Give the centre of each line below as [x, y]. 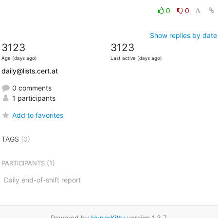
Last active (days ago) [136, 58]
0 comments [31, 88]
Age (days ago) [19, 58]
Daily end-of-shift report [42, 180]
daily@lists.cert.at [29, 71]
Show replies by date [183, 35]
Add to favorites [37, 115]
